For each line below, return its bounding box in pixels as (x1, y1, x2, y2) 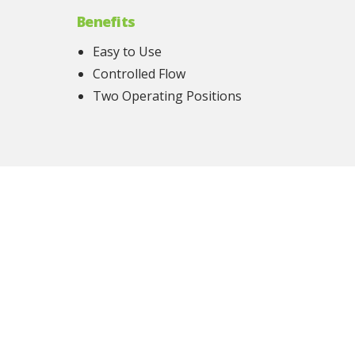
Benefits (77, 11, 136, 31)
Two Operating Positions (93, 87, 242, 105)
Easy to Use (93, 43, 162, 60)
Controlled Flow (93, 65, 185, 82)
